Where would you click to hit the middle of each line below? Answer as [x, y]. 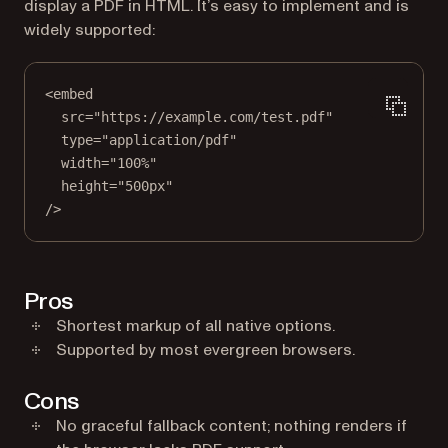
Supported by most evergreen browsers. [205, 350]
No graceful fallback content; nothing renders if [231, 426]
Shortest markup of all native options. [195, 326]
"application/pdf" [169, 140]
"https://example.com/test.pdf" [213, 117]
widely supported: [89, 30]
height [85, 186]
